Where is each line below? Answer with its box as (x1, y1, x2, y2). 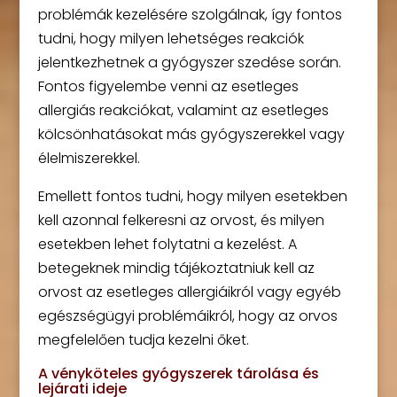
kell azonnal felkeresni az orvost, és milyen (37, 210, 324, 230)
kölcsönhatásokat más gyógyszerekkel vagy (37, 124, 345, 144)
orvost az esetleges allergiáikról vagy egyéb (37, 282, 341, 302)
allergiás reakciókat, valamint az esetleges (37, 100, 329, 121)
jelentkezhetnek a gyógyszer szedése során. (37, 52, 341, 73)
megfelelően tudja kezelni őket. (37, 330, 249, 350)
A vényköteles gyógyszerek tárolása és (37, 363, 319, 384)
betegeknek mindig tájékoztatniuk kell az (37, 258, 315, 278)
